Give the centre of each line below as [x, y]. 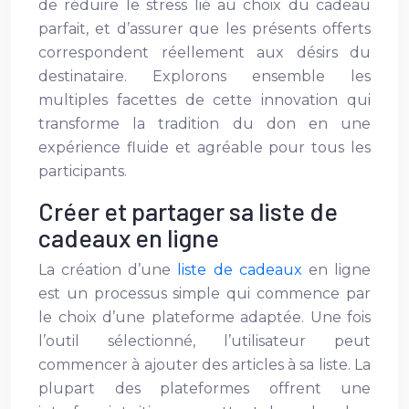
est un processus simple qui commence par [204, 294]
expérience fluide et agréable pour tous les [204, 147]
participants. [83, 171]
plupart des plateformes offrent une [204, 388]
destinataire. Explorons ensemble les [204, 76]
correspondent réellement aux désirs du [204, 52]
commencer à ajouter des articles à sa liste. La [204, 365]
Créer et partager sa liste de [188, 211]
